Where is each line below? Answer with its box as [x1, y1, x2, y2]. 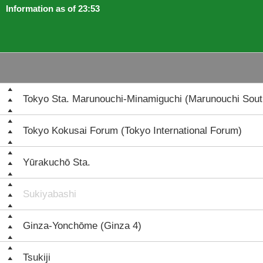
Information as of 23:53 [6, 4, 100, 14]
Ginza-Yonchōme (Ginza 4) [23, 220, 141, 231]
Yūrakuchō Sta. [23, 157, 90, 168]
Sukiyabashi [23, 188, 76, 200]
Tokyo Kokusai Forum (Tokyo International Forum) [23, 125, 242, 136]
